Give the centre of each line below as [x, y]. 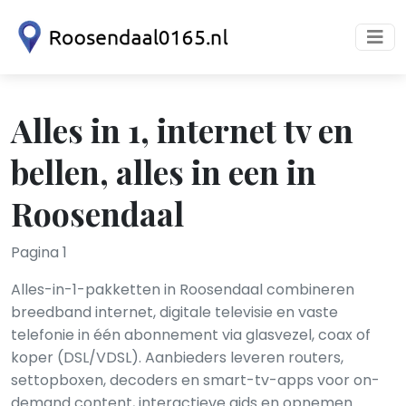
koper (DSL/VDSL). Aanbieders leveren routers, [177, 358]
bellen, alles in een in [164, 171]
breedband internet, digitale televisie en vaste [174, 312]
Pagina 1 [39, 252]
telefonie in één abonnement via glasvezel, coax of [191, 335]
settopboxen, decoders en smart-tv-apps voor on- [195, 380]
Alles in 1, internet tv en [182, 130]
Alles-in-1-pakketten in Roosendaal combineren [183, 290]
